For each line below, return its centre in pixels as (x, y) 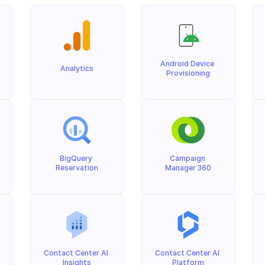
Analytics (77, 68)
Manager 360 (188, 168)
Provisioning (188, 73)
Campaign (187, 158)
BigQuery (76, 158)
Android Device (187, 64)
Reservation (77, 168)
